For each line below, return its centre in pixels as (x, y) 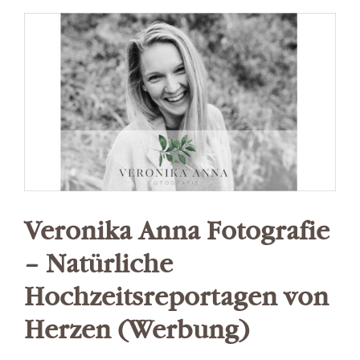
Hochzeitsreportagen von (176, 297)
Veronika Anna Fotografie (177, 231)
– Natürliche (98, 264)
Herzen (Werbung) (137, 330)
